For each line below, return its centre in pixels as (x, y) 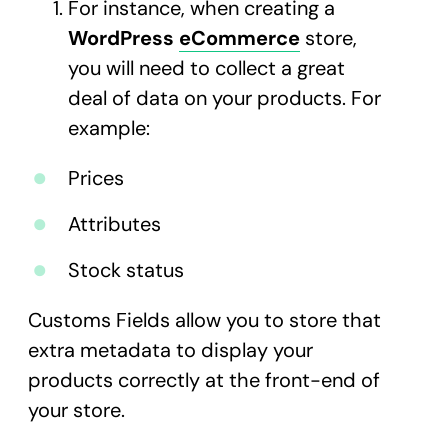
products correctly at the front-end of (204, 380)
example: (111, 128)
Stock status (126, 270)
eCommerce (239, 38)
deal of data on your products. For (224, 98)
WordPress (123, 38)
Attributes (114, 224)
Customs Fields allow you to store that (204, 320)
